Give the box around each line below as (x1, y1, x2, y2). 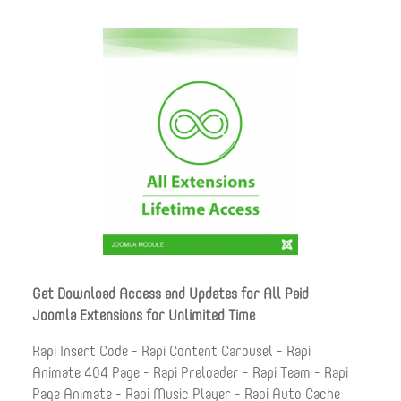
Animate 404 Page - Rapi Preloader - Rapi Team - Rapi (32, 364, 348, 382)
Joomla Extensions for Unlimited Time (32, 307, 255, 325)
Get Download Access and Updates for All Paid (32, 286, 309, 303)
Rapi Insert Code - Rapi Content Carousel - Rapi (32, 343, 311, 361)
